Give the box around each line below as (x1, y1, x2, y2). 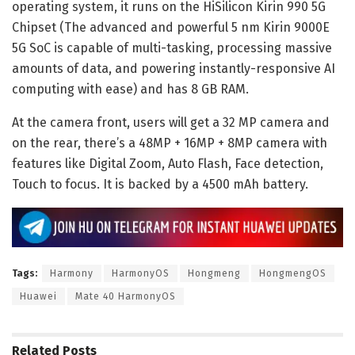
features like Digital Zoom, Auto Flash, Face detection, (12, 155, 323, 171)
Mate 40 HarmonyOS (75, 290, 176, 302)
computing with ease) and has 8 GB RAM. (12, 81, 249, 97)
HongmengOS (259, 267, 326, 279)
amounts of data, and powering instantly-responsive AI (12, 60, 335, 76)
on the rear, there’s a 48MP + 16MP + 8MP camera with (12, 135, 327, 151)
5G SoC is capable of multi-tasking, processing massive (12, 40, 332, 55)
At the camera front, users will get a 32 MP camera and (12, 114, 330, 130)
